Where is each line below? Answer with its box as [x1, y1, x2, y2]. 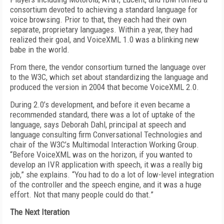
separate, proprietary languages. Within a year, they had [10, 24, 192, 34]
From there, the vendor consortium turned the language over [10, 62, 206, 72]
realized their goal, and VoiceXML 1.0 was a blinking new [10, 34, 199, 44]
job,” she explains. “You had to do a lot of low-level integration [10, 169, 214, 179]
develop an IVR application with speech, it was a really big [10, 159, 202, 169]
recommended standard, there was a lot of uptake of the [10, 109, 195, 119]
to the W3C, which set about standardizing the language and [10, 72, 208, 82]
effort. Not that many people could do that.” [10, 189, 153, 199]
